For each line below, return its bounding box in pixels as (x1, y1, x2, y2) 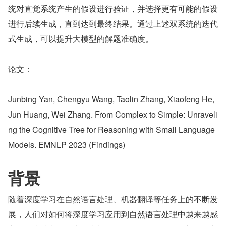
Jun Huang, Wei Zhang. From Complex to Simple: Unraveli (8, 108, 217, 120)
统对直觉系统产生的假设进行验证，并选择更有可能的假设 (8, 3, 218, 14)
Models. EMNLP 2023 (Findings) (8, 139, 125, 150)
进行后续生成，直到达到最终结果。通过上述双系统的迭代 (8, 18, 218, 29)
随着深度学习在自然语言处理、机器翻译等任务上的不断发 (8, 193, 218, 205)
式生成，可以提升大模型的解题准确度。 (8, 33, 153, 44)
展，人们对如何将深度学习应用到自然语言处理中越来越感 (8, 208, 218, 220)
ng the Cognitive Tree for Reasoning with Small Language (8, 124, 215, 135)
